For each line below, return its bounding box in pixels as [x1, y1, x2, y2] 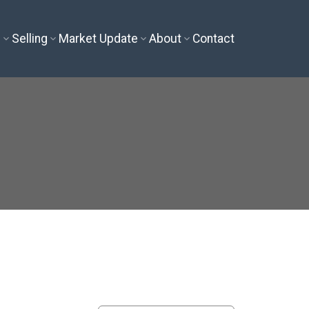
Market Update [59, 32, 139, 46]
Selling [12, 32, 48, 46]
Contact [192, 32, 235, 46]
